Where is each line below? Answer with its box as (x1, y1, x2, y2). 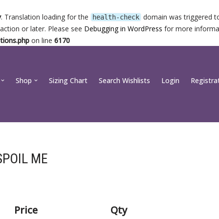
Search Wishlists (99, 76, 150, 85)
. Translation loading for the (1, 12, 90, 22)
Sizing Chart (49, 76, 88, 85)
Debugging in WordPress (84, 24, 162, 33)
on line (29, 36, 54, 45)
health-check (92, 13, 139, 21)
